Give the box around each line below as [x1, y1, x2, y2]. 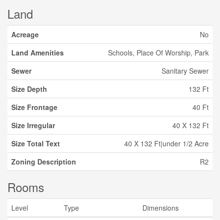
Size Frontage [11, 102, 57, 112]
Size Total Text [11, 138, 60, 148]
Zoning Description [11, 157, 76, 166]
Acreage [11, 29, 39, 39]
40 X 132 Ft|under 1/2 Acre [124, 138, 209, 148]
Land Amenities [11, 48, 64, 57]
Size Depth [11, 84, 47, 94]
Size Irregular [11, 120, 55, 130]
